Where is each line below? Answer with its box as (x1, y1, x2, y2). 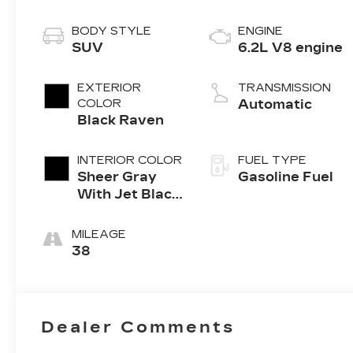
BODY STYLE (72, 24, 152, 39)
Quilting (77, 273, 134, 289)
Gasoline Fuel (238, 169, 334, 185)
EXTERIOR (77, 81, 142, 95)
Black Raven (77, 113, 165, 128)
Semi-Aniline (77, 221, 167, 237)
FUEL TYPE (238, 154, 307, 168)
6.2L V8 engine (238, 40, 344, 56)
